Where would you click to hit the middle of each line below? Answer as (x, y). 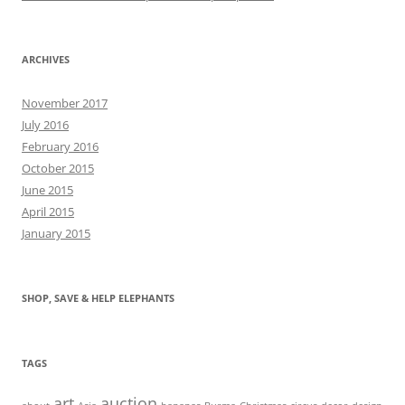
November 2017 (65, 104)
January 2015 (56, 234)
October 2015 (58, 169)
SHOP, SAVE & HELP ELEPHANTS (98, 298)
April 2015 (48, 212)
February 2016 (60, 147)
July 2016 (45, 125)
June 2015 (47, 190)
